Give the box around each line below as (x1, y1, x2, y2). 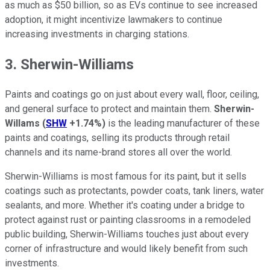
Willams (5, 118, 40, 130)
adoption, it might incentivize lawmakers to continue (5, 14, 222, 26)
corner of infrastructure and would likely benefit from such (5, 243, 248, 255)
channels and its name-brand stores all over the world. (5, 146, 232, 159)
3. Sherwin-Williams (5, 56, 134, 74)
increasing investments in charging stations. (5, 28, 189, 40)
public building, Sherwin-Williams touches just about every (5, 228, 249, 240)
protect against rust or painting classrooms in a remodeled (5, 214, 251, 226)
